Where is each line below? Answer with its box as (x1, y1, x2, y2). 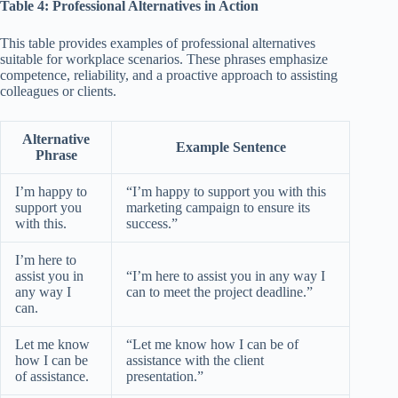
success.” (126, 215, 178, 231)
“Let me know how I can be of (126, 336, 298, 352)
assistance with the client (126, 352, 264, 368)
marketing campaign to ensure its (126, 199, 310, 215)
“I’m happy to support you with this (126, 183, 326, 199)
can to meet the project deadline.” (126, 283, 313, 299)
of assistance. (15, 368, 89, 384)
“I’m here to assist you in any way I (126, 267, 325, 283)
